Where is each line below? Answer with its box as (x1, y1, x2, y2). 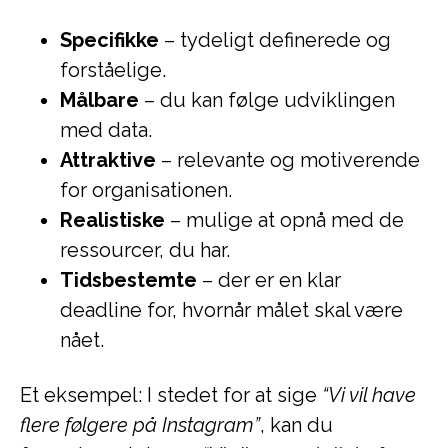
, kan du (260, 413, 333, 437)
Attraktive (60, 148, 156, 172)
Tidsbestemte (60, 268, 197, 292)
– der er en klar (197, 268, 341, 292)
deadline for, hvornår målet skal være (60, 298, 403, 322)
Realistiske (60, 208, 165, 232)
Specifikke (60, 28, 159, 52)
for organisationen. (60, 178, 232, 202)
